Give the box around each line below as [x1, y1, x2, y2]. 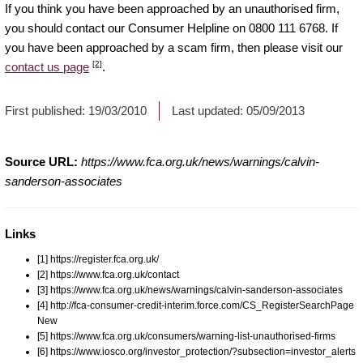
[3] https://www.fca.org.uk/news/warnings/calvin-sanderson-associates [37, 284, 343, 296]
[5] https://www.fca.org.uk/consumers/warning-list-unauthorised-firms [37, 330, 335, 342]
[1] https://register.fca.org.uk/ [37, 253, 159, 265]
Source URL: [5, 154, 78, 169]
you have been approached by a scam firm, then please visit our [5, 40, 343, 54]
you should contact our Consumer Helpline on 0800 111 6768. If [5, 20, 338, 35]
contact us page [5, 59, 89, 74]
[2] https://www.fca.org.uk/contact [37, 268, 179, 280]
